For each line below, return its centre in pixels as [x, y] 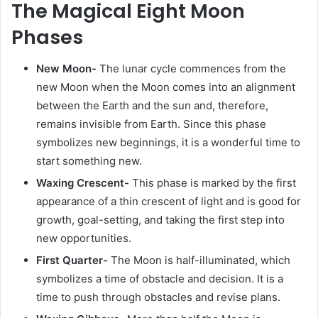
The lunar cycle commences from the [193, 69]
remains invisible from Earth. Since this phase [151, 124]
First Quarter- [72, 261]
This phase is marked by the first [213, 183]
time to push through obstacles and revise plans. [158, 297]
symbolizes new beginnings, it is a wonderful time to [168, 143]
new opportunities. [84, 238]
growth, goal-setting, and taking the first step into [160, 220]
